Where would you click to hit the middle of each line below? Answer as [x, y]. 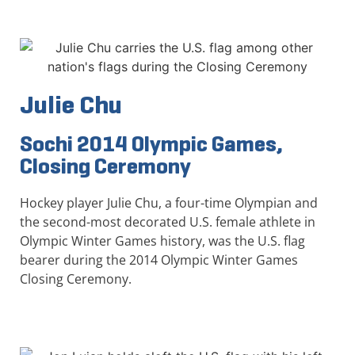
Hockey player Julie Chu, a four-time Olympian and [169, 202]
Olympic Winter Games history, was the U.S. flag [162, 240]
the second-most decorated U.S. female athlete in [168, 221]
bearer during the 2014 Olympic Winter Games [159, 260]
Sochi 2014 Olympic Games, [151, 143]
